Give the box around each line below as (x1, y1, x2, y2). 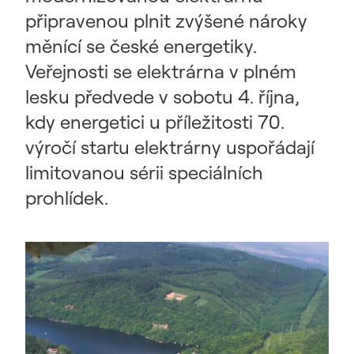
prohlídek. (25, 186, 108, 209)
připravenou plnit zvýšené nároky (25, 9, 307, 32)
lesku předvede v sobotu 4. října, (25, 85, 299, 108)
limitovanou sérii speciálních (25, 160, 263, 184)
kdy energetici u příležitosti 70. (25, 110, 284, 134)
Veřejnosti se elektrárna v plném (25, 59, 296, 83)
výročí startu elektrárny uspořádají (25, 135, 314, 159)
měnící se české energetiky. (25, 34, 257, 58)
